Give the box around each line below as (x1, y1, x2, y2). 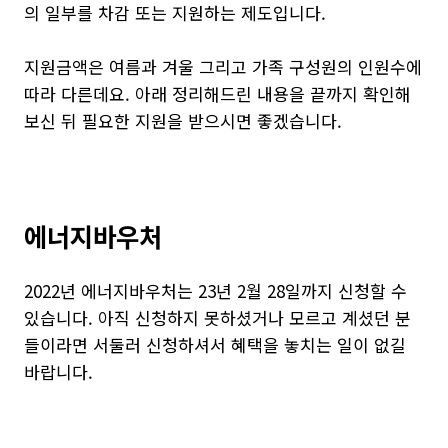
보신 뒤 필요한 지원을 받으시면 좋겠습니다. (24, 108, 342, 133)
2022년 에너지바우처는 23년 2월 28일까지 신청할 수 (24, 278, 407, 303)
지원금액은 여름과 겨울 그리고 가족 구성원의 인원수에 (24, 54, 422, 79)
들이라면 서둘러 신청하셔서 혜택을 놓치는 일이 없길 (24, 332, 406, 357)
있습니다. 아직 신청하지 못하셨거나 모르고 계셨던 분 (24, 305, 411, 330)
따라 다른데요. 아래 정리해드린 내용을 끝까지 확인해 (24, 81, 411, 106)
